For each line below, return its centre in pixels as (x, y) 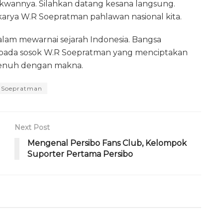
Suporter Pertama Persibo (80, 154)
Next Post (32, 127)
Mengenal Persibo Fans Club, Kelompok (107, 143)
